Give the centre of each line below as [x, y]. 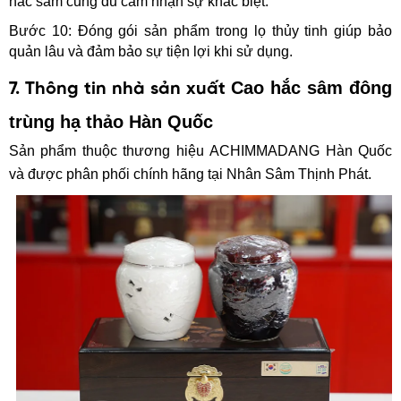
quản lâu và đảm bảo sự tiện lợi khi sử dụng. [151, 51]
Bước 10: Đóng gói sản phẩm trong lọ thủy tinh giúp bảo [200, 30]
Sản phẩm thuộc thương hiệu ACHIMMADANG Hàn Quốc [200, 150]
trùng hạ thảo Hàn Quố [106, 121]
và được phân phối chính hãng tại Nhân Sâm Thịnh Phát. [190, 174]
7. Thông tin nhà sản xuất [120, 89]
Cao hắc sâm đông [311, 87]
